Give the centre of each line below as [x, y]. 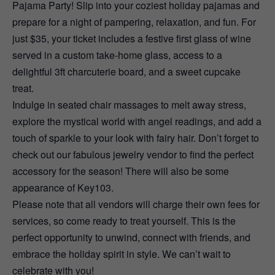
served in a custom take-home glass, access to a [117, 55]
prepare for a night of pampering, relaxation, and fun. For [134, 22]
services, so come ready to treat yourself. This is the [124, 221]
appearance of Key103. [63, 188]
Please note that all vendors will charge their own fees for [136, 204]
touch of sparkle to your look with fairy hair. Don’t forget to [136, 138]
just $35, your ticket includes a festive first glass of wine [132, 38]
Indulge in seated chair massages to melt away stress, [129, 105]
